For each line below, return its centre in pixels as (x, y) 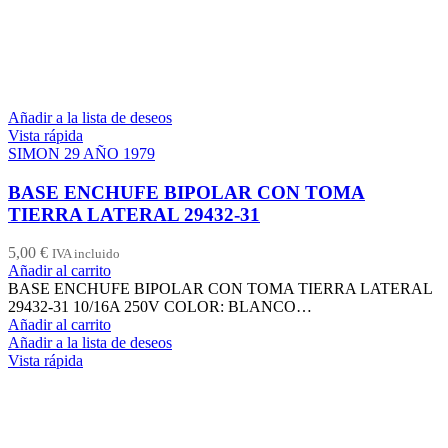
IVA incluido (86, 254)
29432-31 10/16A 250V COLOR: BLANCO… (160, 307)
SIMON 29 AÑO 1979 (81, 153)
